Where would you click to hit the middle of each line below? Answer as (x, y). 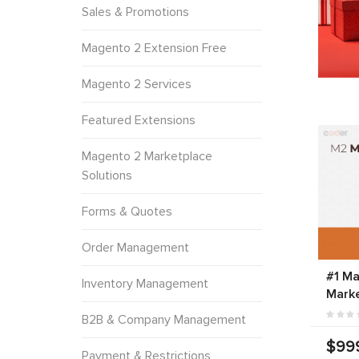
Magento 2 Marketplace (147, 156)
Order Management (135, 247)
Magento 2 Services (137, 84)
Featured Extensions (139, 120)
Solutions (107, 175)
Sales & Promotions (135, 12)
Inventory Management (145, 283)
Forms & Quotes (127, 211)
